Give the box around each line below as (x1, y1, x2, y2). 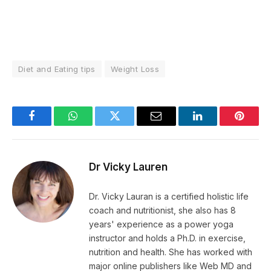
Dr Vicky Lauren (89, 161, 168, 174)
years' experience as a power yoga (89, 219, 233, 230)
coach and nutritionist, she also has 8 (89, 205, 236, 216)
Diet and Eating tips (18, 64, 96, 74)
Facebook (30, 119, 73, 131)
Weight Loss (110, 64, 160, 74)
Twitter (114, 119, 146, 131)
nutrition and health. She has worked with (89, 247, 252, 258)
